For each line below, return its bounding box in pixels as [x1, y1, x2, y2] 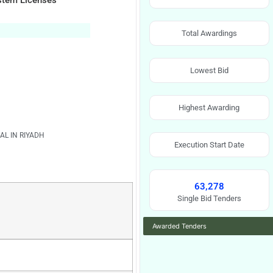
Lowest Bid [190, 66, 229, 75]
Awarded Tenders [152, 222, 207, 230]
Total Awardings [181, 29, 237, 38]
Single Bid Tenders [177, 194, 241, 203]
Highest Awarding [179, 103, 240, 112]
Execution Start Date [174, 140, 244, 149]
